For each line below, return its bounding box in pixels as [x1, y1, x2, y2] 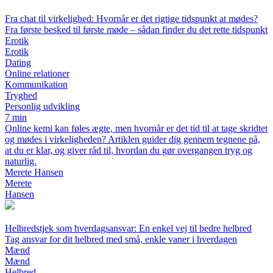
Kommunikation [5, 79, 68, 90]
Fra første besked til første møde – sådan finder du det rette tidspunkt [5, 24, 268, 35]
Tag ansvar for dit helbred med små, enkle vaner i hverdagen [5, 234, 237, 245]
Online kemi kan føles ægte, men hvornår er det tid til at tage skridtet [5, 123, 268, 134]
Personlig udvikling [5, 101, 80, 112]
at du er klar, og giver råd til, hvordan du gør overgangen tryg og [5, 145, 252, 156]
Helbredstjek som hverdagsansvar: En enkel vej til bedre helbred [5, 223, 252, 234]
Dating [5, 57, 31, 68]
